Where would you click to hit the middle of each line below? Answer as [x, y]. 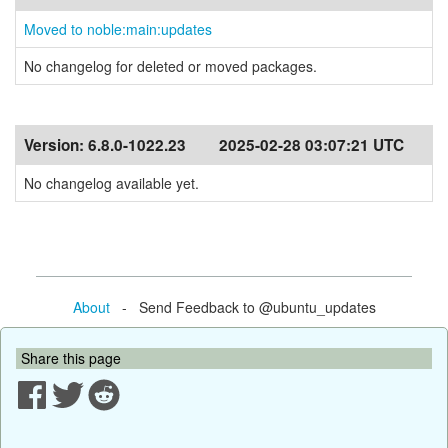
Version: [56, 145]
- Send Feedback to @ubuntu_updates [242, 306]
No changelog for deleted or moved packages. [170, 66]
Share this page [71, 357]
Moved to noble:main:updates [118, 29]
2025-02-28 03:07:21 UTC [311, 145]
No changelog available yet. [111, 183]
